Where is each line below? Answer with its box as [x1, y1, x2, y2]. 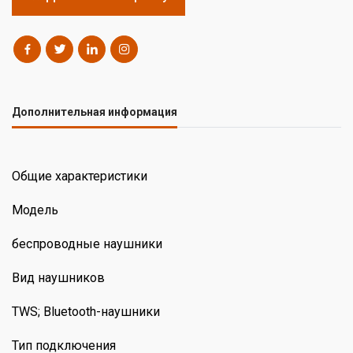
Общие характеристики [12, 168, 147, 184]
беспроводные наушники [12, 236, 162, 251]
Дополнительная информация [12, 105, 177, 118]
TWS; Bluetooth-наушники [12, 303, 160, 319]
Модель [12, 202, 58, 217]
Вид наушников [12, 269, 105, 285]
